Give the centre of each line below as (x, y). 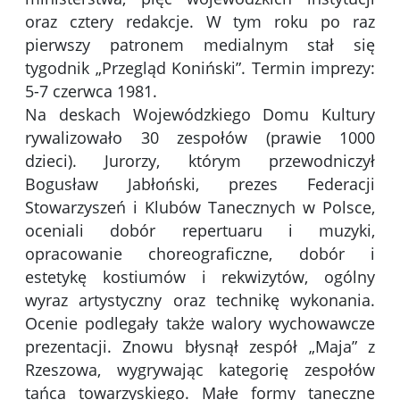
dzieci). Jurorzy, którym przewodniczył (200, 161)
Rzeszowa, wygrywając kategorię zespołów (200, 370)
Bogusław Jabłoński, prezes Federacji (200, 184)
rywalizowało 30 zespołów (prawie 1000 (200, 138)
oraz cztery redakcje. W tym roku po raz (200, 22)
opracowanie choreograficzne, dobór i (200, 254)
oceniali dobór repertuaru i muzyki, (200, 231)
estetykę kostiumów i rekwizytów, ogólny (200, 277)
